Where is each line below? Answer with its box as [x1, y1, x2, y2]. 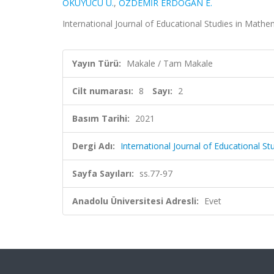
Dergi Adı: [72, 140, 115, 152]
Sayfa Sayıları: [72, 168, 134, 179]
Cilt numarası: [72, 85, 133, 97]
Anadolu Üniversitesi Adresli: [72, 195, 199, 207]
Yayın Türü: [72, 57, 121, 69]
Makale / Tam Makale [127, 57, 213, 69]
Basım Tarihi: [72, 113, 130, 124]
